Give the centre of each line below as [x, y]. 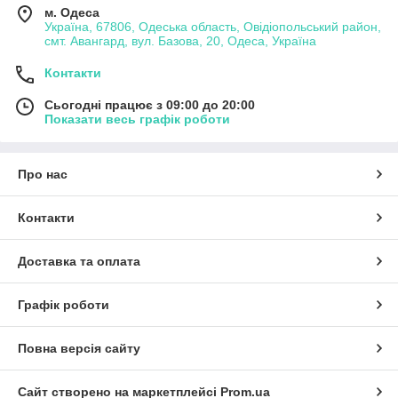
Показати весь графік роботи [137, 119]
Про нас [43, 175]
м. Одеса [72, 13]
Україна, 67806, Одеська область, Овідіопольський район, [213, 27]
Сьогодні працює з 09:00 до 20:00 [150, 105]
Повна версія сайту [79, 349]
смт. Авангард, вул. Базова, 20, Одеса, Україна [180, 41]
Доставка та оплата [79, 262]
